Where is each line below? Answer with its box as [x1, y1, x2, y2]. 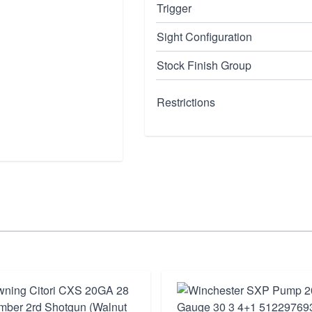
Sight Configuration [157, 29, 252, 45]
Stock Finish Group [157, 57, 251, 73]
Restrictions [157, 94, 215, 110]
